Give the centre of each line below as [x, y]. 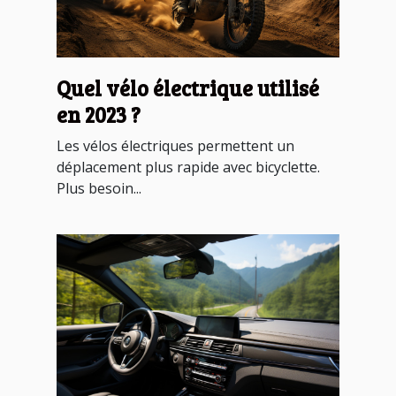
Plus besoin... [99, 189]
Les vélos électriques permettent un [175, 146]
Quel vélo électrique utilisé [188, 88]
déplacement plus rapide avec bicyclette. [188, 168]
